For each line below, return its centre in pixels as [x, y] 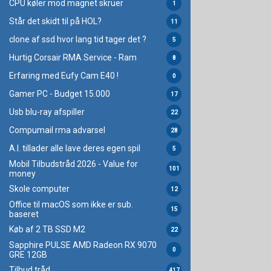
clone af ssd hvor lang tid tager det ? [78, 40]
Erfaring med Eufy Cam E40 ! [64, 76]
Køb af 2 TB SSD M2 [47, 230]
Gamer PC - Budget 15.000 [60, 94]
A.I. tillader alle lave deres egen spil [75, 149]
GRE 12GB [28, 254]
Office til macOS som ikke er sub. [71, 204]
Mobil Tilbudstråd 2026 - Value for [73, 164]
